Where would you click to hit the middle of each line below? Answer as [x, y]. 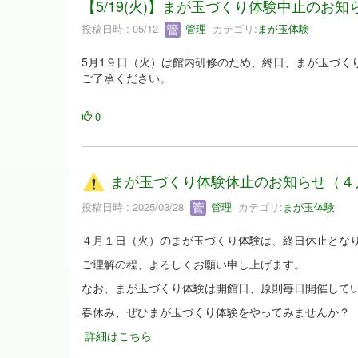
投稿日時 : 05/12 [123, 28]
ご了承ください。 [126, 78]
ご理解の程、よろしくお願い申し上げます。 [193, 264]
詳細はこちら [118, 336]
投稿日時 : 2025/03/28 [136, 206]
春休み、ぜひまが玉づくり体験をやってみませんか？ [216, 312]
